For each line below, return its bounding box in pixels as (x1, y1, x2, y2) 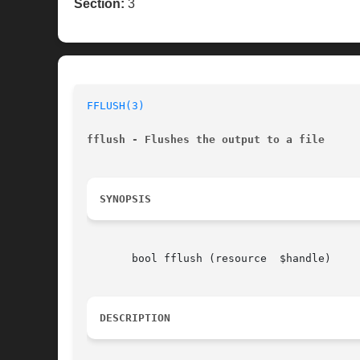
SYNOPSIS (100, 193, 151, 206)
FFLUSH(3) (87, 100, 145, 112)
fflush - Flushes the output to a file (87, 133, 325, 146)
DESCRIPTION (100, 312, 170, 325)
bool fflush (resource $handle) (87, 252, 331, 265)
